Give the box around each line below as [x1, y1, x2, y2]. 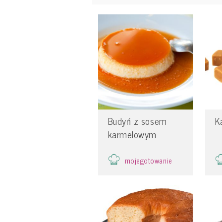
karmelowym [108, 127, 157, 142]
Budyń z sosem [108, 113, 167, 129]
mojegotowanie [124, 154, 172, 166]
